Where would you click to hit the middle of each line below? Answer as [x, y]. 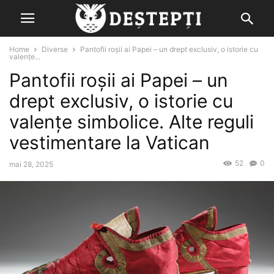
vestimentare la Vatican [109, 143]
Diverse [55, 49]
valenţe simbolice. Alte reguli [131, 122]
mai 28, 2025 [31, 164]
